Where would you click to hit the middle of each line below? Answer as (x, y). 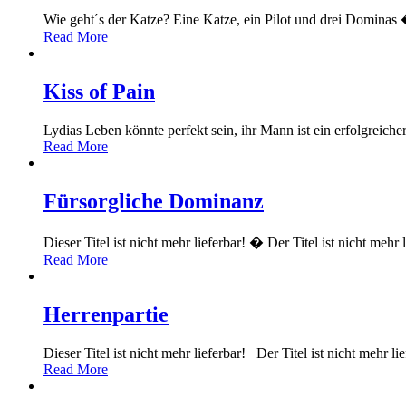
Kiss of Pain (99, 92)
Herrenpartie (106, 314)
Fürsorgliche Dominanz (154, 202)
